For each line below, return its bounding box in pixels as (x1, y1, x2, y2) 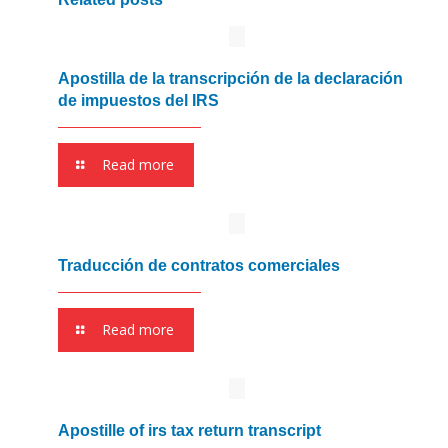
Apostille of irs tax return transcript (58, 422, 321, 440)
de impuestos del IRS (58, 92, 219, 110)
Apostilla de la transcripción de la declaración (58, 70, 403, 88)
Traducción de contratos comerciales (58, 257, 340, 275)
